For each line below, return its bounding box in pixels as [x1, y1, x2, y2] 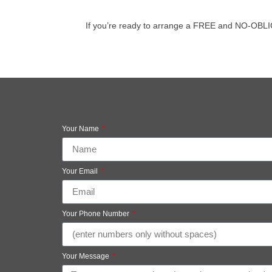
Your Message [62, 251, 111, 260]
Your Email [62, 166, 100, 175]
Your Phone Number [62, 209, 131, 218]
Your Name [62, 124, 101, 133]
